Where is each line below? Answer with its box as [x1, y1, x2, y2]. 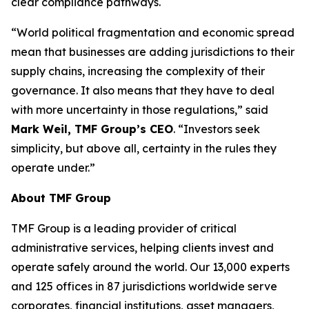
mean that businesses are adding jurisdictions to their [11, 45, 295, 59]
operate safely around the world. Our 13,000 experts [11, 260, 290, 274]
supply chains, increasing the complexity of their [11, 64, 265, 78]
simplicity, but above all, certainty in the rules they [11, 141, 277, 155]
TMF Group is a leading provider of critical [11, 221, 237, 235]
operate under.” [11, 161, 95, 175]
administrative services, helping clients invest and [11, 241, 274, 255]
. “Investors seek [173, 122, 260, 136]
